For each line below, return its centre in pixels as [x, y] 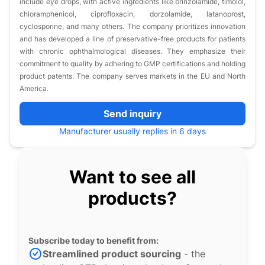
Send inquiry [132, 114]
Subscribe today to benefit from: [93, 240]
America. [34, 88]
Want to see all [132, 177]
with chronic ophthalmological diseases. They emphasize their [132, 51]
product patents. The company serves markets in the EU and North [132, 76]
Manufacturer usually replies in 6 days [132, 131]
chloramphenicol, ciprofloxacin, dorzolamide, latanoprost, [132, 14]
